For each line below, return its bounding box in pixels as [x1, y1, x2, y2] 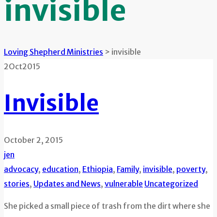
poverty [176, 164, 205, 174]
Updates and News [33, 179, 101, 189]
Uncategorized [144, 179, 198, 189]
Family [117, 164, 139, 174]
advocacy [4, 164, 38, 174]
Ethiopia [82, 164, 113, 174]
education [42, 164, 78, 174]
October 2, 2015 [4, 135, 63, 145]
